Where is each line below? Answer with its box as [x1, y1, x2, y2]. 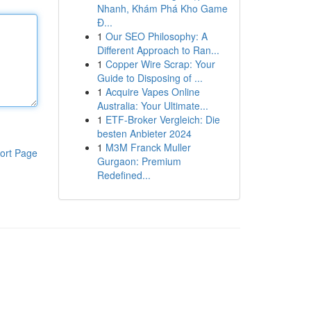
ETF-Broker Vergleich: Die [105, 112, 220, 126]
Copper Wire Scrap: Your [105, 57, 215, 71]
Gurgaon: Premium [96, 154, 181, 168]
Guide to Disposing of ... [96, 71, 203, 85]
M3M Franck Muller [105, 140, 191, 154]
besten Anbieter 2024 [96, 126, 192, 140]
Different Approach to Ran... [96, 43, 219, 57]
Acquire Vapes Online [105, 85, 200, 99]
